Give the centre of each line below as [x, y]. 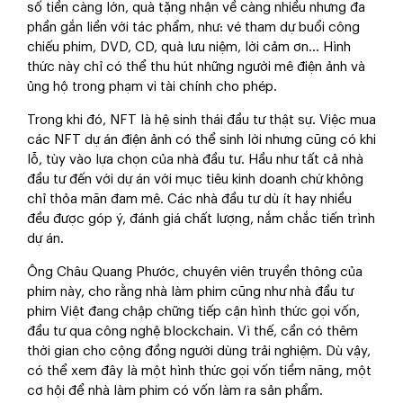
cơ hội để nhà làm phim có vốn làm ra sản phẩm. [177, 391]
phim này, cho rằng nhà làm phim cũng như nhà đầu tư [190, 292]
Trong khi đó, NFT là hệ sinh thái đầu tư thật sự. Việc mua [201, 121]
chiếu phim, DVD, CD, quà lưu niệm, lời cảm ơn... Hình [189, 48]
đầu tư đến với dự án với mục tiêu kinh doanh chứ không [195, 180]
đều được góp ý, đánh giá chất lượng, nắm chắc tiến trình [201, 219]
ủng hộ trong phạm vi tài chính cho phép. [152, 87]
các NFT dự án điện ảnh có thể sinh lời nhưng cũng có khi [201, 140]
